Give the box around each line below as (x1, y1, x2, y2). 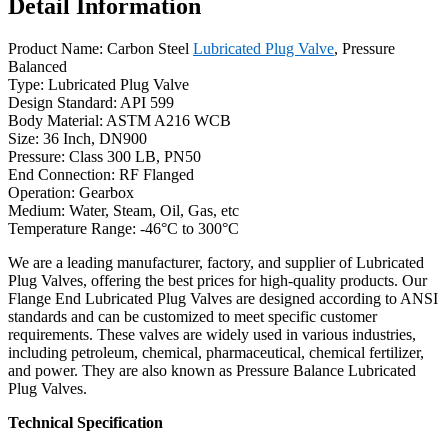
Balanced (8, 57, 67, 75)
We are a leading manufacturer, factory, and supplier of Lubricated (8, 253, 424, 271)
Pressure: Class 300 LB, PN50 (8, 147, 201, 165)
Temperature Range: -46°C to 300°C (8, 219, 239, 237)
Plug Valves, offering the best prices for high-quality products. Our (8, 271, 427, 289)
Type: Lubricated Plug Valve (8, 75, 189, 93)
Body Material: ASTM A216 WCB (8, 111, 231, 129)
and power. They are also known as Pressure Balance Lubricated (8, 361, 416, 379)
